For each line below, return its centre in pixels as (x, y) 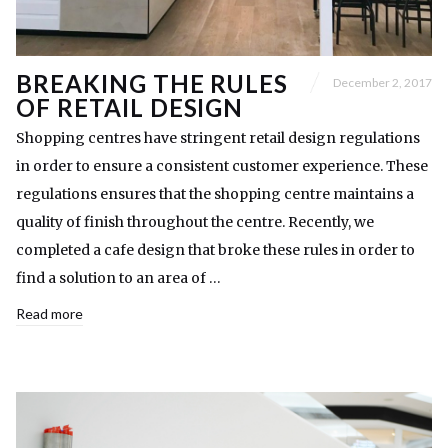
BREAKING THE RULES (152, 83)
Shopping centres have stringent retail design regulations (218, 138)
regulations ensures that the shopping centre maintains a (215, 194)
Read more (49, 313)
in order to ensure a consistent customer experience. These (222, 166)
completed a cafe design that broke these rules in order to (215, 250)
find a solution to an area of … (118, 278)
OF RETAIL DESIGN (130, 107)
